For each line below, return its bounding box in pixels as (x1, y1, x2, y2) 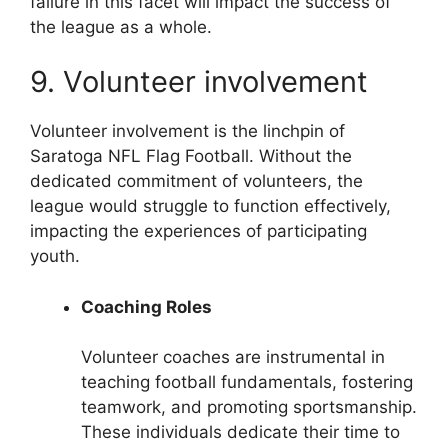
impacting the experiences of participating (30, 221, 367, 242)
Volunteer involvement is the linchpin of (30, 121, 345, 142)
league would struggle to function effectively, (30, 196, 391, 217)
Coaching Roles (81, 296, 212, 317)
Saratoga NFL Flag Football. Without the (30, 146, 352, 167)
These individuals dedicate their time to (81, 422, 400, 443)
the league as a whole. (30, 16, 212, 37)
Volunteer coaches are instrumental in (81, 347, 385, 368)
